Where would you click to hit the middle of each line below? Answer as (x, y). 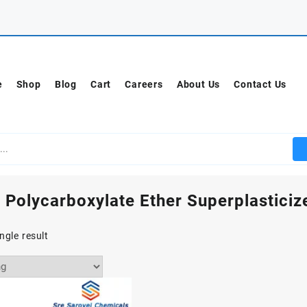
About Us (198, 85)
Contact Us (260, 85)
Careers (144, 85)
